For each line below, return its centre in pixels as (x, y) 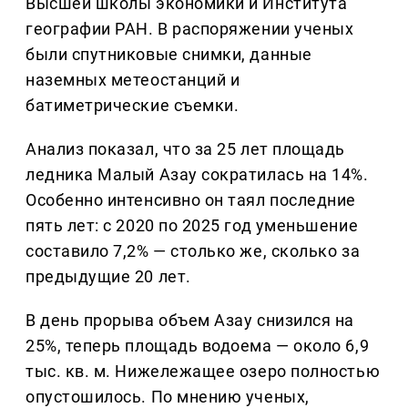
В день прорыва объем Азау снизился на (190, 321)
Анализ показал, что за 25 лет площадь (185, 149)
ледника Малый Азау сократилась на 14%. (197, 175)
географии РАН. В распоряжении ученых (190, 29)
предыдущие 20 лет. (108, 277)
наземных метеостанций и (133, 80)
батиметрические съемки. (133, 106)
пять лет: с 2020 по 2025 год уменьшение (192, 226)
